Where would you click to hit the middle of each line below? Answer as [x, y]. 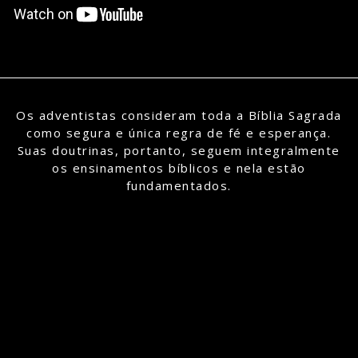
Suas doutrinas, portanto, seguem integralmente [179, 150]
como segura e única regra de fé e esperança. [179, 132]
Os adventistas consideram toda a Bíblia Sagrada [179, 115]
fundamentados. [179, 185]
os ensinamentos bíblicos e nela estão [179, 167]
